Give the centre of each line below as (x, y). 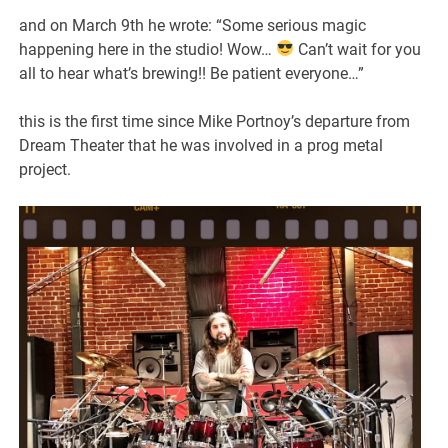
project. (45, 169)
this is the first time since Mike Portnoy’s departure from (215, 121)
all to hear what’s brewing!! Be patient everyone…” (192, 73)
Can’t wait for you (358, 49)
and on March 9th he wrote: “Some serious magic (193, 25)
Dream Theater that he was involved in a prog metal (201, 145)
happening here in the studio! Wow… (148, 49)
